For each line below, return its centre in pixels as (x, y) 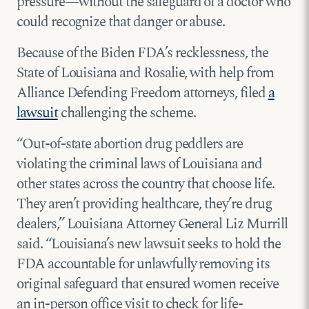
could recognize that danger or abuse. (121, 22)
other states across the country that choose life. (146, 185)
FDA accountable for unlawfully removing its (143, 265)
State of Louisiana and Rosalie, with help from (145, 73)
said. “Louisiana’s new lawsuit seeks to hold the (149, 245)
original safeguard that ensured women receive (148, 285)
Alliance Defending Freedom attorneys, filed (142, 93)
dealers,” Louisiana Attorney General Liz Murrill (152, 225)
